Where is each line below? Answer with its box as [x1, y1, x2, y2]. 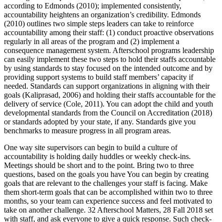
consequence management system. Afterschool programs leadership [4, 46, 214, 55]
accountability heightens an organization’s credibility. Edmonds [4, 10, 201, 19]
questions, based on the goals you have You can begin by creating [4, 170, 209, 179]
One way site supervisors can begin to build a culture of [4, 143, 177, 152]
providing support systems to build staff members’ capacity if [4, 73, 193, 82]
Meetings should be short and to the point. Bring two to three [4, 161, 194, 170]
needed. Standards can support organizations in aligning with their [4, 82, 210, 91]
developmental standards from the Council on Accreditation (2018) [4, 109, 212, 117]
